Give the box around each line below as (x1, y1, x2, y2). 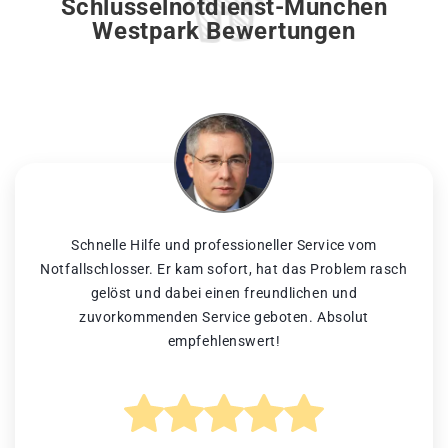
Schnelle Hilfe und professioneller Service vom (71, 237, 377, 254)
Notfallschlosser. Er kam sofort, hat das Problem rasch (40, 261, 408, 278)
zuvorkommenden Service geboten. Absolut (79, 309, 369, 326)
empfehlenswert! (167, 333, 281, 350)
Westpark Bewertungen (92, 17, 356, 46)
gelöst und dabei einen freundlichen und (90, 285, 358, 302)
